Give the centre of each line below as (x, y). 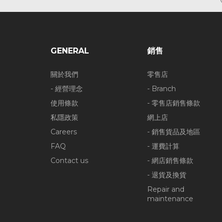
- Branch (162, 89)
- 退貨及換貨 (167, 175)
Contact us (69, 161)
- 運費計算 (163, 146)
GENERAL (70, 51)
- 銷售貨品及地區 (174, 132)
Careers (64, 132)
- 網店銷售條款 (170, 161)
